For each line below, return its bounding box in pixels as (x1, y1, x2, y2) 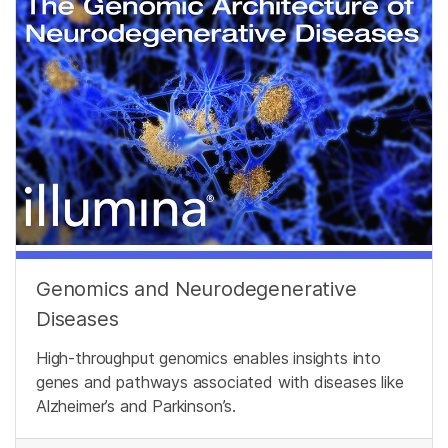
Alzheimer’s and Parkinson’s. (36, 395, 237, 416)
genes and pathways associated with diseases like (36, 371, 404, 392)
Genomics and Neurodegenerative (36, 276, 357, 301)
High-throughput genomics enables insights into (36, 347, 381, 368)
